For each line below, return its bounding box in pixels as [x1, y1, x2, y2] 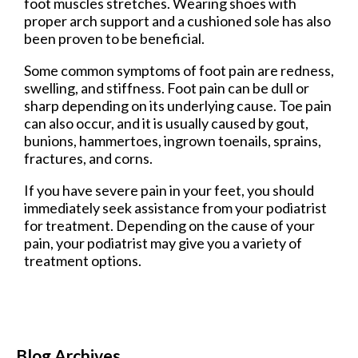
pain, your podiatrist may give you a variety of [24, 234, 302, 253]
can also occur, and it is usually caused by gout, [24, 114, 308, 133]
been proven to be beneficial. [24, 30, 205, 48]
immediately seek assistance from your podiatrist [24, 199, 327, 217]
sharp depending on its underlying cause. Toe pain [24, 97, 332, 115]
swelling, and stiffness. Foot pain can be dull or [24, 79, 309, 97]
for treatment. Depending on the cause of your [24, 217, 315, 235]
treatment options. [24, 252, 141, 270]
